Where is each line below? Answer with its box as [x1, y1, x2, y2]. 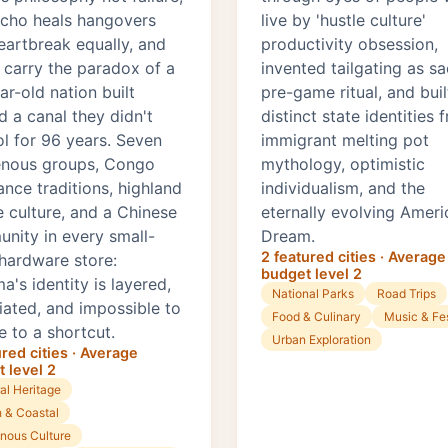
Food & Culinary [272, 309, 362, 325]
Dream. [261, 226, 315, 247]
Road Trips [376, 286, 436, 302]
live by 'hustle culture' [261, 10, 426, 31]
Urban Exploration [272, 332, 372, 348]
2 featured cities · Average [261, 248, 446, 266]
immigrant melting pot [261, 130, 429, 151]
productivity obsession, [261, 34, 438, 55]
